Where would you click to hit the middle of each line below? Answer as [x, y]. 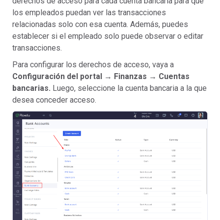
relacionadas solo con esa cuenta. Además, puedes [100, 24]
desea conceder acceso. [54, 100]
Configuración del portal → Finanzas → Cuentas [101, 76]
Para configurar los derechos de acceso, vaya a [93, 65]
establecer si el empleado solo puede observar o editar [108, 36]
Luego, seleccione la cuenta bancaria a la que [130, 88]
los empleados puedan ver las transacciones [89, 13]
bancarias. [32, 88]
